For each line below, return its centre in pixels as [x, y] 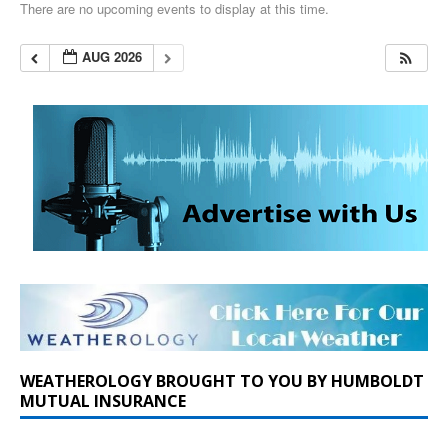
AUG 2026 [112, 56]
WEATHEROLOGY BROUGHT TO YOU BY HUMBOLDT [222, 380]
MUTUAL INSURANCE [103, 400]
